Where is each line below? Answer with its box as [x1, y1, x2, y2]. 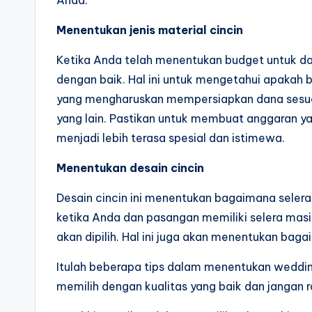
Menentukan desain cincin [56, 160, 204, 175]
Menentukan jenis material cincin [56, 22, 243, 37]
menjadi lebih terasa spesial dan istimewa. [56, 130, 285, 145]
